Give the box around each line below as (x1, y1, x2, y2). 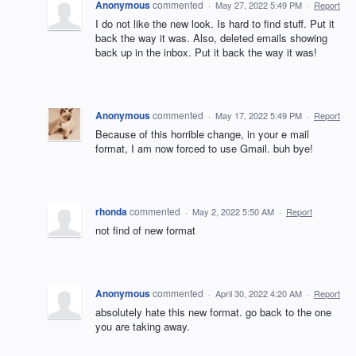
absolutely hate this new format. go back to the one (95, 304, 331, 319)
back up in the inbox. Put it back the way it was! (95, 44, 317, 60)
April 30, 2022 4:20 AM (215, 287, 302, 300)
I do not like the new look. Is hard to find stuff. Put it (95, 16, 335, 31)
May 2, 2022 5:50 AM (192, 205, 274, 218)
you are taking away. (95, 319, 190, 334)
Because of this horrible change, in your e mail (95, 126, 309, 141)
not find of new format (95, 222, 195, 238)
